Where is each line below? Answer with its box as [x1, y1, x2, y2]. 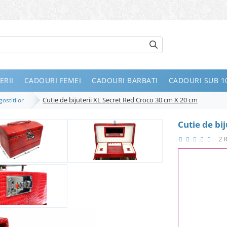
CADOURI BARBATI [92, 75, 158, 85]
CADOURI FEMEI [24, 75, 81, 85]
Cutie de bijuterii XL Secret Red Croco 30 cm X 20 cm [43, 95, 198, 104]
